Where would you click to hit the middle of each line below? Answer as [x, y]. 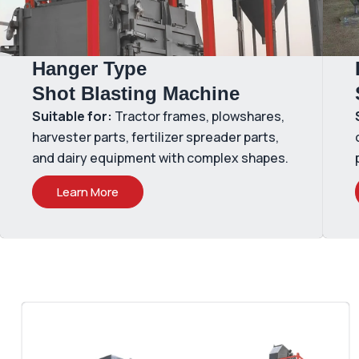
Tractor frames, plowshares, [198, 116]
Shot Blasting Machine [136, 93]
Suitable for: [72, 116]
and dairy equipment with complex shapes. [160, 158]
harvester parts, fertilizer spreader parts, [155, 137]
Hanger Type [89, 69]
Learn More [88, 192]
